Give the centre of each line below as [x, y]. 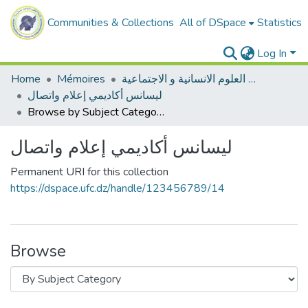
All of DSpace [213, 23]
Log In [272, 54]
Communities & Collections [111, 23]
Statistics [279, 23]
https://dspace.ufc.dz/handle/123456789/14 [118, 188]
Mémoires [81, 79]
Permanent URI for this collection [89, 172]
